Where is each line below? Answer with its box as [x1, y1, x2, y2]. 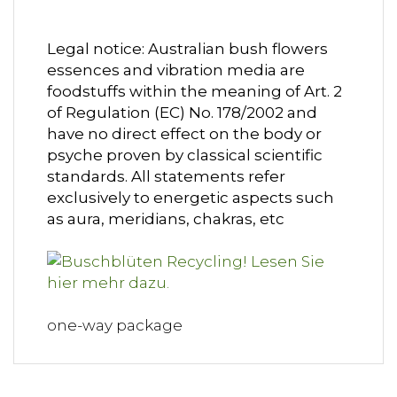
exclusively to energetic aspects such [47, 189, 334, 207]
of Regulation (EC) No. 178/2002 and [47, 104, 317, 122]
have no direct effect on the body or [47, 125, 322, 144]
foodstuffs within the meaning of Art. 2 [47, 82, 342, 101]
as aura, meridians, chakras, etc [47, 210, 284, 229]
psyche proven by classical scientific [47, 146, 323, 165]
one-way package [47, 316, 183, 335]
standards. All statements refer [47, 167, 285, 186]
